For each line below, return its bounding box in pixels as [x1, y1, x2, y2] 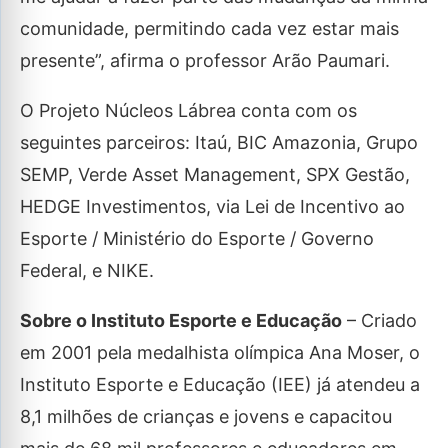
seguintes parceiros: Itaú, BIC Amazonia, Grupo [20, 132, 418, 154]
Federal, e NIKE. [20, 260, 154, 282]
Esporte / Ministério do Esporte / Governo [20, 228, 374, 250]
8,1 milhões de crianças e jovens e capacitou [20, 406, 392, 428]
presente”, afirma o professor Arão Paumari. [20, 50, 390, 72]
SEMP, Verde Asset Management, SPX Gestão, [20, 164, 410, 186]
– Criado [342, 310, 417, 332]
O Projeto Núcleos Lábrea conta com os [20, 100, 357, 122]
